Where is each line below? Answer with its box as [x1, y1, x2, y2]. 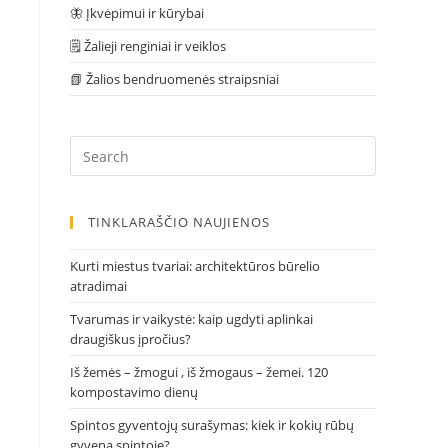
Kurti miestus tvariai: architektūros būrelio [70, 257, 320, 275]
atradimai [70, 277, 127, 295]
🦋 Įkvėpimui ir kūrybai [70, 4, 204, 22]
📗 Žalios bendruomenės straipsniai [70, 70, 279, 88]
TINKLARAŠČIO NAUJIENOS [88, 213, 270, 231]
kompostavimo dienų [70, 383, 198, 401]
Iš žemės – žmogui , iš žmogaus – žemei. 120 [70, 363, 328, 381]
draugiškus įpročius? [70, 330, 191, 348]
